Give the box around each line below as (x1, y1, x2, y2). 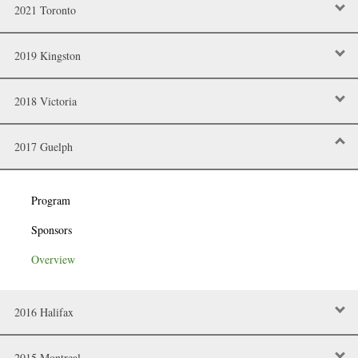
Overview (31, 252, 75, 268)
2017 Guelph (14, 138, 73, 154)
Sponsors (31, 222, 72, 238)
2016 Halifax (14, 304, 74, 320)
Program (31, 193, 70, 209)
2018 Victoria (14, 93, 77, 109)
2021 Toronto (14, 2, 76, 18)
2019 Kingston (14, 47, 81, 63)
